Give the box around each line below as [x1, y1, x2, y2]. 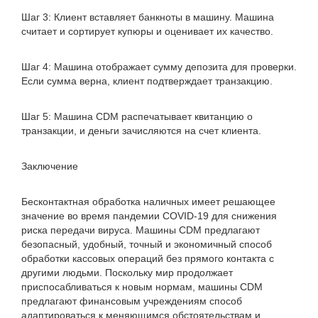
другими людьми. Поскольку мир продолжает [21, 267, 233, 278]
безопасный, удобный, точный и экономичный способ [21, 238, 272, 250]
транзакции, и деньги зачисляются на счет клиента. [21, 125, 261, 136]
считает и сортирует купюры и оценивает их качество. [21, 26, 273, 37]
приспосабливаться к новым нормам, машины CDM [21, 281, 263, 292]
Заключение [21, 160, 78, 172]
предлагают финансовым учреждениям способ [21, 295, 242, 307]
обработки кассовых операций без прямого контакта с [21, 253, 274, 264]
